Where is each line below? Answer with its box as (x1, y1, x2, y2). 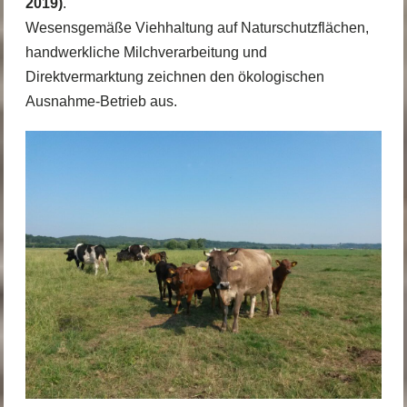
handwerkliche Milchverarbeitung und (25, 44, 267, 60)
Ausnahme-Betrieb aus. (25, 93, 177, 109)
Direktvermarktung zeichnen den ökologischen (25, 68, 324, 84)
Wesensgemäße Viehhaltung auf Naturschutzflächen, (25, 19, 369, 35)
